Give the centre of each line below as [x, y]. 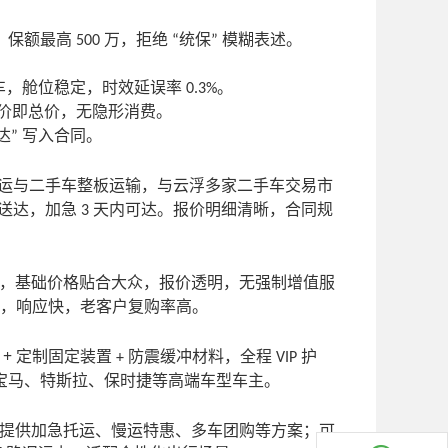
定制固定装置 [66, 356]
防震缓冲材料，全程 [202, 356]
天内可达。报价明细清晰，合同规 [213, 209]
